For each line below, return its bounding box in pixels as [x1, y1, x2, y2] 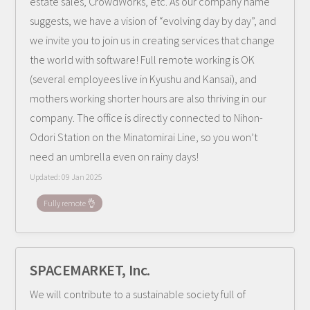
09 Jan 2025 [62, 172, 103, 182]
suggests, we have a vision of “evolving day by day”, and [30, 14, 277, 28]
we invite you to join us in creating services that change [30, 33, 275, 47]
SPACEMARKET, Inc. [30, 260, 150, 280]
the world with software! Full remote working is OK [30, 53, 255, 66]
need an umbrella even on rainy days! [30, 149, 199, 163]
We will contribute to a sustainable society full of [30, 287, 246, 301]
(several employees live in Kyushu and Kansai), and [30, 72, 257, 86]
